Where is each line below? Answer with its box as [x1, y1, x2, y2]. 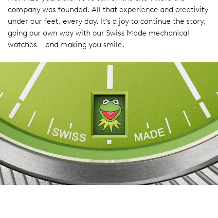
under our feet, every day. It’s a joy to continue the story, [8, 17, 206, 26]
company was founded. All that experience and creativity [8, 5, 208, 15]
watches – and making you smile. [8, 40, 125, 50]
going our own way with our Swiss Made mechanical [8, 28, 189, 38]
